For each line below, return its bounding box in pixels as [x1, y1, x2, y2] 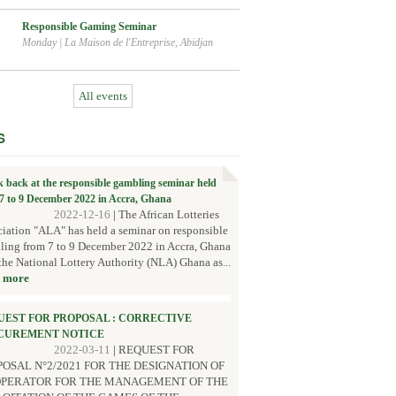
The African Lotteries [118, 208, 219, 221]
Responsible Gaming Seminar [22, 20, 156, 33]
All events [78, 89, 127, 103]
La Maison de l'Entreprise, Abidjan [65, 36, 213, 49]
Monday [22, 36, 57, 49]
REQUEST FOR [118, 343, 194, 356]
